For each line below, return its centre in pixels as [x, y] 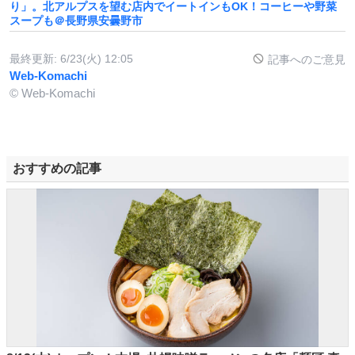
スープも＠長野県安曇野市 [76, 20]
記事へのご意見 [305, 59]
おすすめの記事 [57, 168]
